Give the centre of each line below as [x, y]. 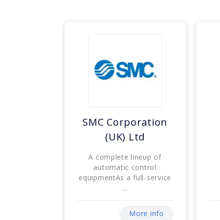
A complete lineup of [125, 157]
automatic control [125, 167]
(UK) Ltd [125, 137]
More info [147, 214]
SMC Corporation [125, 122]
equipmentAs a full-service [125, 178]
